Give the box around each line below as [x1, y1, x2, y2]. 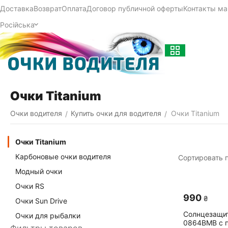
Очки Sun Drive [15, 196, 67, 205]
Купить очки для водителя [71, 109, 161, 118]
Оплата [62, 4, 87, 13]
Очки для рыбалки [15, 211, 80, 220]
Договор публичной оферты [87, 4, 183, 13]
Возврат [34, 4, 62, 13]
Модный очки [15, 167, 62, 176]
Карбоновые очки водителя [15, 152, 111, 161]
